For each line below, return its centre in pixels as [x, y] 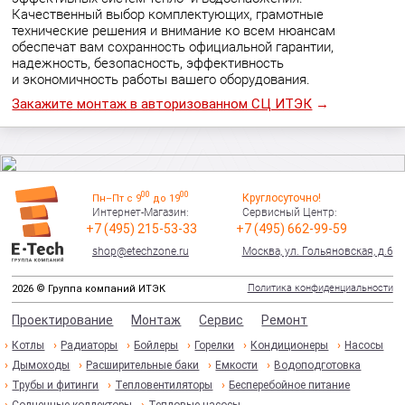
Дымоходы [41, 365]
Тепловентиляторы [164, 385]
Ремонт [285, 320]
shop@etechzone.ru [140, 251]
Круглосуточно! [281, 198]
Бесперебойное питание [290, 385]
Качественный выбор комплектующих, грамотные [168, 14]
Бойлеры [156, 345]
